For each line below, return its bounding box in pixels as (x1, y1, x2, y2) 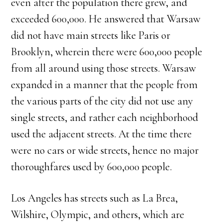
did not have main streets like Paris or (11, 29, 171, 42)
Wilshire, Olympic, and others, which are (11, 208, 185, 221)
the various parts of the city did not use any (11, 95, 194, 108)
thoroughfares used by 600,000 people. (11, 160, 172, 173)
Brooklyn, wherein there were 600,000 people (11, 45, 203, 58)
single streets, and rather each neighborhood (11, 111, 199, 124)
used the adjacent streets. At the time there (11, 127, 192, 140)
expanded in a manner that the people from (11, 78, 198, 91)
